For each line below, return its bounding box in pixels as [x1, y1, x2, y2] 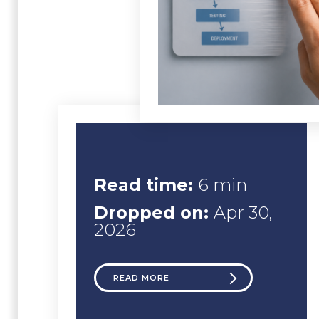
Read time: [94, 174, 198, 195]
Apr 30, [214, 202, 273, 223]
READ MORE [113, 273, 169, 283]
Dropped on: [94, 202, 214, 223]
